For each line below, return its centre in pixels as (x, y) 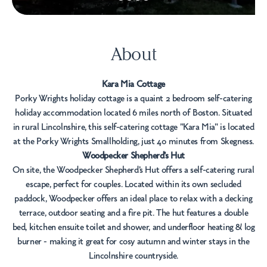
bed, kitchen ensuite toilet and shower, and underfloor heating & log (133, 228)
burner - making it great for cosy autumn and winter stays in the (133, 242)
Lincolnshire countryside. (133, 256)
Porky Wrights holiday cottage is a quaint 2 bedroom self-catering (133, 99)
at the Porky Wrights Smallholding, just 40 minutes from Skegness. (133, 142)
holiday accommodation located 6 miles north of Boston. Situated (133, 113)
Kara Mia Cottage (133, 85)
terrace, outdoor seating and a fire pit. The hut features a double (133, 213)
